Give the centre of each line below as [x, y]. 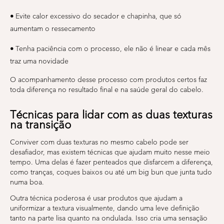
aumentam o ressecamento [53, 28]
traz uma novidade [39, 61]
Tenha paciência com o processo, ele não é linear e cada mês [113, 48]
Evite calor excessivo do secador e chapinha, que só [98, 16]
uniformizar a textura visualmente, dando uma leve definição [105, 208]
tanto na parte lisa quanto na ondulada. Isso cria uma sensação [109, 218]
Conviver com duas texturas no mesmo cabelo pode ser [99, 142]
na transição [40, 124]
